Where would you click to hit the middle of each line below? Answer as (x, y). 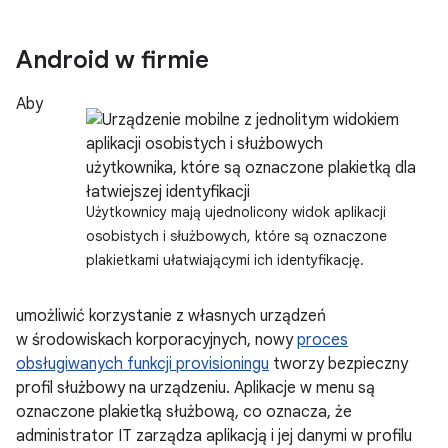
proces (322, 340)
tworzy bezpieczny (338, 364)
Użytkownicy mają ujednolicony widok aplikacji (236, 212)
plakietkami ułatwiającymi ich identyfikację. (225, 260)
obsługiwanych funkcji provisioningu (142, 364)
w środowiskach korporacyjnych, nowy (156, 340)
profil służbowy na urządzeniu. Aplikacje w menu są (195, 388)
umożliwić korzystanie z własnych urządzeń (171, 316)
